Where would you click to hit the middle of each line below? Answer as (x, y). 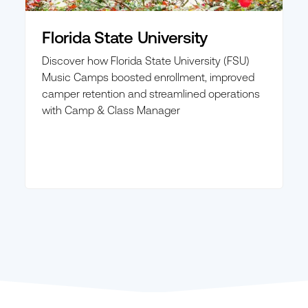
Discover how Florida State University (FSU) (146, 60)
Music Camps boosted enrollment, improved (148, 77)
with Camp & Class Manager (111, 110)
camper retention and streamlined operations (151, 93)
